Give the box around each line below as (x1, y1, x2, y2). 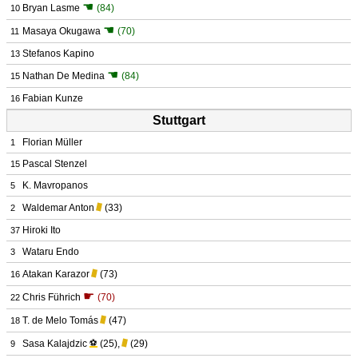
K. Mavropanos (22, 180, 88, 191)
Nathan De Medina (22, 70, 105, 82)
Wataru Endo (22, 246, 79, 257)
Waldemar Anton (22, 202, 94, 213)
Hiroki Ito (22, 225, 61, 236)
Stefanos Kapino (22, 48, 94, 59)
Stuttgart (153, 113, 205, 127)
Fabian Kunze (22, 93, 83, 104)
